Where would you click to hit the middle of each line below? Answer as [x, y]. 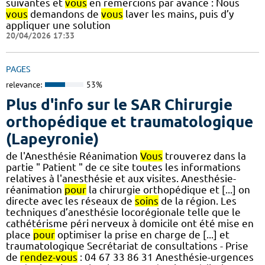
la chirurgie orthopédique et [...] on [168, 189]
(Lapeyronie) [52, 138]
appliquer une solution [58, 25]
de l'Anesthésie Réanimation [73, 156]
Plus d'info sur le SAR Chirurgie [119, 104]
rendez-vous [49, 257]
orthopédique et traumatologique [130, 121]
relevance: [24, 85]
